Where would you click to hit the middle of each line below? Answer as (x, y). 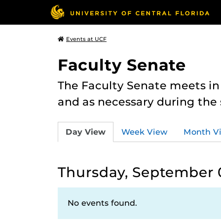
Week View (145, 132)
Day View (86, 132)
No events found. (102, 203)
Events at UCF (86, 39)
